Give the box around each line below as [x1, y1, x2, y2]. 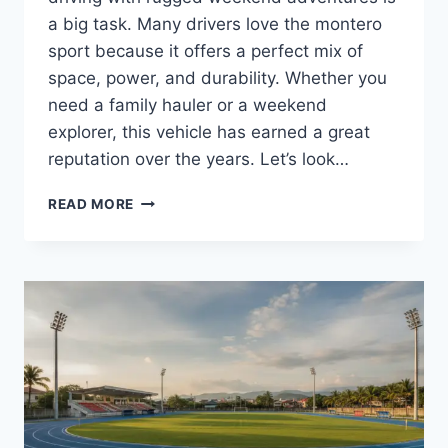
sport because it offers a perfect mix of [48, 41, 363, 62]
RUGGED [133, 359, 195, 376]
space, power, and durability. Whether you [48, 68, 387, 89]
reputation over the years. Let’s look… [48, 149, 349, 170]
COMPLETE [133, 275, 214, 292]
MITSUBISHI [133, 191, 220, 208]
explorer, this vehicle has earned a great [48, 122, 370, 143]
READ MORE [48, 196, 135, 213]
